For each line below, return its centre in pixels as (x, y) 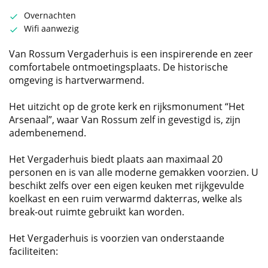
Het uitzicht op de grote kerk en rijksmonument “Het (127, 107)
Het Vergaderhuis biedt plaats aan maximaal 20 (116, 159)
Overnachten (50, 16)
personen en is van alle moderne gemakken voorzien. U (134, 173)
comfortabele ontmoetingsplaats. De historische (118, 67)
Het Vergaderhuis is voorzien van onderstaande (117, 238)
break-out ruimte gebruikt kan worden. (97, 212)
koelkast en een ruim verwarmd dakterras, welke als (126, 199)
